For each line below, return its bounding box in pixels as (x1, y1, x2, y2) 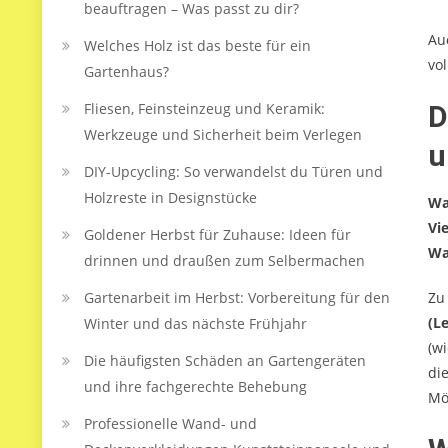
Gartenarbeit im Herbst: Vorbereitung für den (84, 288, 390, 307)
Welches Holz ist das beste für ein (84, 36, 311, 55)
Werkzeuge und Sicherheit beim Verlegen (84, 125, 362, 144)
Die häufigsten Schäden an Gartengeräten (84, 351, 366, 370)
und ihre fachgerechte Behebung (84, 377, 307, 396)
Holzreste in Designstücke (84, 188, 257, 207)
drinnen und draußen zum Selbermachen (84, 251, 365, 270)
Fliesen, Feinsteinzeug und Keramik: (84, 99, 325, 118)
